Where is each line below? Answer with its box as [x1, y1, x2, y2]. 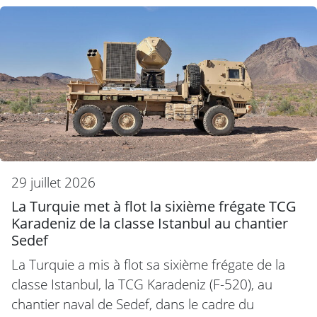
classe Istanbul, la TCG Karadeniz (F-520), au [11, 274, 272, 294]
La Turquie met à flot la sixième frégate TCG [11, 196, 296, 216]
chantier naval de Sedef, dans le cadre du [11, 294, 254, 313]
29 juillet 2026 [11, 172, 96, 192]
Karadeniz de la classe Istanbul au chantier [11, 213, 288, 233]
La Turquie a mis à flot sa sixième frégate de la [11, 254, 285, 274]
